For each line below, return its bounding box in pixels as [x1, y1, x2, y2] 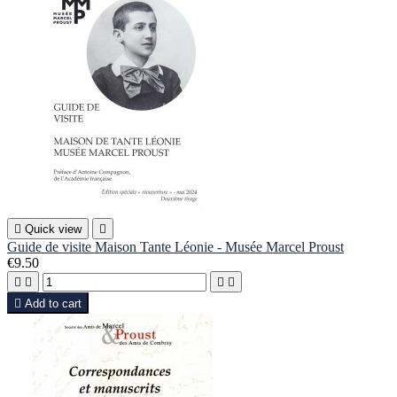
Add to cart [25, 297, 82, 311]
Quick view [25, 222, 82, 237]
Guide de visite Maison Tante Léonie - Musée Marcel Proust [7, 239, 344, 255]
